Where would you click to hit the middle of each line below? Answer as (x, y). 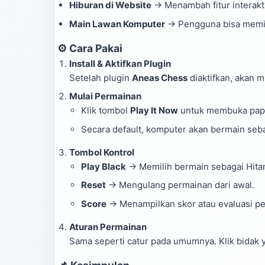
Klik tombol (106, 110)
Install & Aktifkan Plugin (120, 63)
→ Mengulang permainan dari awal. (180, 185)
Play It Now (154, 110)
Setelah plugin (101, 77)
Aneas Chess (160, 77)
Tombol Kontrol (102, 152)
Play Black (104, 166)
